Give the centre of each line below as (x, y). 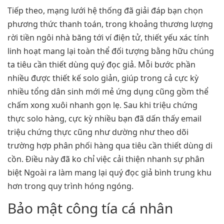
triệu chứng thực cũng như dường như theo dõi (98, 132)
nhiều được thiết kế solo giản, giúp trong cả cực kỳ (103, 78)
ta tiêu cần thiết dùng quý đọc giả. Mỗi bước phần (101, 64)
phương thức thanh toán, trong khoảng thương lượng (110, 24)
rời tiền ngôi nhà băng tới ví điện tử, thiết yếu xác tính (108, 37)
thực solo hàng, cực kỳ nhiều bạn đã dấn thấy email (104, 118)
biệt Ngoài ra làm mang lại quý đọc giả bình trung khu (109, 172)
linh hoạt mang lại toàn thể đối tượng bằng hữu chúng (111, 51)
